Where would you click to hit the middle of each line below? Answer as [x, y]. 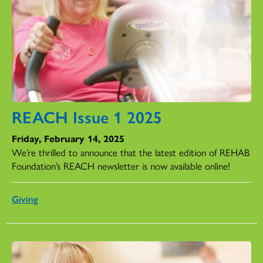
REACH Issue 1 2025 [87, 116]
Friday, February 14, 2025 [68, 138]
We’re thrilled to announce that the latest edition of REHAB [131, 152]
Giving [25, 198]
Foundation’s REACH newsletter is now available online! [121, 165]
